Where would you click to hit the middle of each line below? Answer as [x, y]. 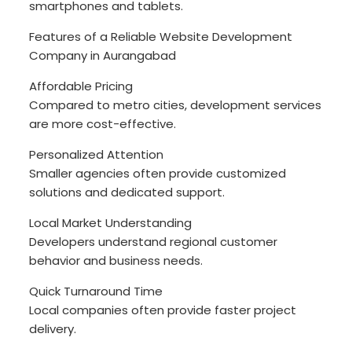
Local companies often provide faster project [163, 310]
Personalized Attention [97, 155]
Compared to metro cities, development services [176, 105]
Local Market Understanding [111, 223]
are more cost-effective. [103, 124]
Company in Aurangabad [103, 56]
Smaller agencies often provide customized [158, 174]
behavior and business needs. [116, 261]
